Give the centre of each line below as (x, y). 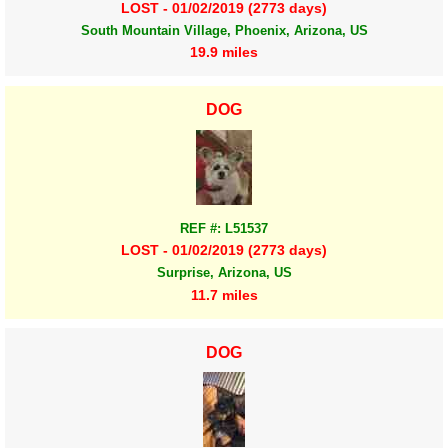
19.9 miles (224, 51)
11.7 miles (224, 294)
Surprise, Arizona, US (224, 273)
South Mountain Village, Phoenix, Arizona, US (224, 30)
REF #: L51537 (224, 229)
